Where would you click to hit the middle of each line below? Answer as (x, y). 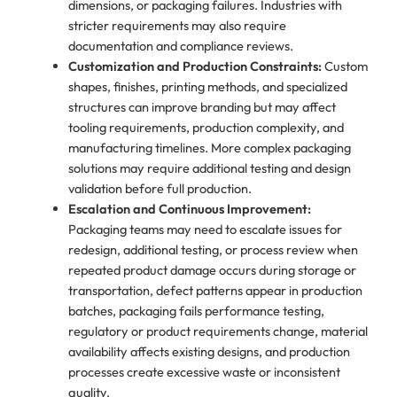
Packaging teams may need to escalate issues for (205, 230)
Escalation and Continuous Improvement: (189, 209)
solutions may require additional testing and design (209, 168)
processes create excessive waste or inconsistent (204, 372)
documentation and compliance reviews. (180, 46)
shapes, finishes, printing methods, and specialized (207, 87)
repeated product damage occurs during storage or (212, 270)
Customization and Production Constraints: (195, 66)
